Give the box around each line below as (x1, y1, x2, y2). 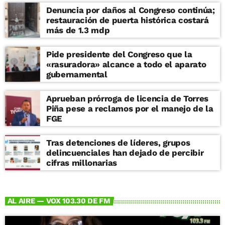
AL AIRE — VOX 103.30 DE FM (7, 196, 110, 205)
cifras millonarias (46, 157, 117, 168)
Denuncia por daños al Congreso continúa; (46, 5, 215, 15)
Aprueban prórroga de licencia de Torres (46, 93, 208, 103)
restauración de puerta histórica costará (46, 15, 209, 25)
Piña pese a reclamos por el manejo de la (46, 103, 213, 114)
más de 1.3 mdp (46, 25, 110, 35)
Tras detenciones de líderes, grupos (46, 137, 190, 148)
